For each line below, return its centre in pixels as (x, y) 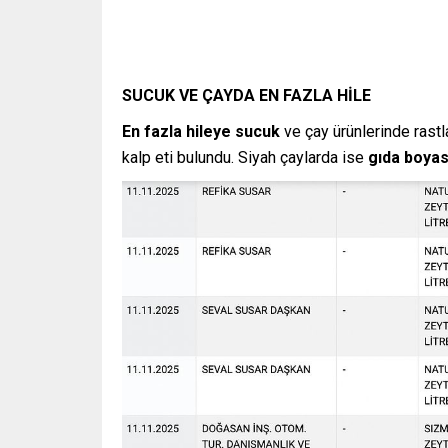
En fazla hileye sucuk (201, 132)
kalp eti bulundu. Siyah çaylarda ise (245, 158)
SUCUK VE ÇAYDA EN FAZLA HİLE (246, 96)
